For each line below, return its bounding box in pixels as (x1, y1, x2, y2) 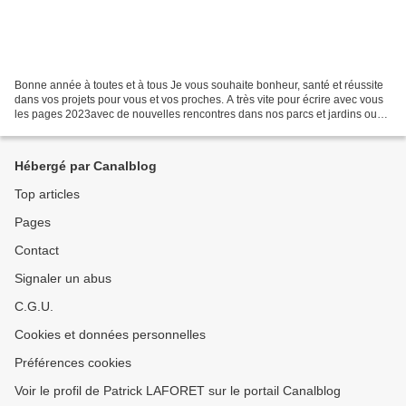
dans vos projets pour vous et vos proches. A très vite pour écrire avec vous (14, 92, 383, 106)
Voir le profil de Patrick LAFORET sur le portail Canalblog (14, 383, 341, 398)
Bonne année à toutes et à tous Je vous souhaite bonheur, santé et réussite (14, 78, 383, 92)
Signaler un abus (14, 271, 111, 285)
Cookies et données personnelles (14, 327, 206, 342)
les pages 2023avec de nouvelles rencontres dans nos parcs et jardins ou (14, 107, 377, 121)
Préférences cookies (14, 355, 131, 370)
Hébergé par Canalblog (14, 159, 157, 173)
